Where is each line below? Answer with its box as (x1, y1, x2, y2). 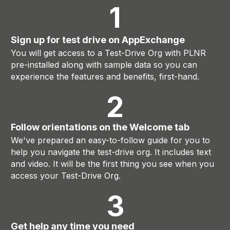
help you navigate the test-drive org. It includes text (11, 147, 211, 158)
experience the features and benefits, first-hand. (11, 71, 199, 82)
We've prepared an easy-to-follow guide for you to (11, 135, 210, 146)
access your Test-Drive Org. (11, 170, 121, 181)
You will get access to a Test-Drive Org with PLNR (11, 48, 206, 59)
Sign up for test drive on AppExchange (11, 34, 185, 46)
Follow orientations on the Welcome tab (11, 122, 189, 133)
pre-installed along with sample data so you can (11, 60, 197, 70)
